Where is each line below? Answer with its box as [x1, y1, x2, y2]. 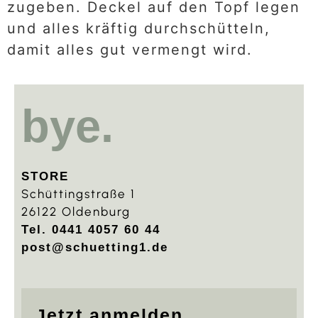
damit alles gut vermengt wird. [7, 41, 253, 58]
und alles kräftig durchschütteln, [7, 20, 270, 37]
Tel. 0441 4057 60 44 [21, 223, 160, 237]
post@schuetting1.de [21, 241, 168, 255]
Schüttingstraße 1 [21, 187, 136, 202]
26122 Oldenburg [21, 204, 131, 219]
